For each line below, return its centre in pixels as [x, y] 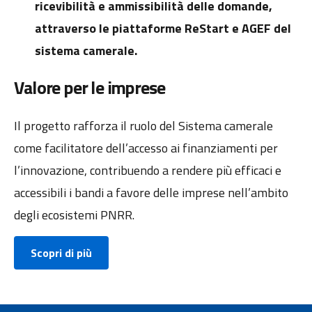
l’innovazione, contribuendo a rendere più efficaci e [148, 171]
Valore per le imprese [89, 87]
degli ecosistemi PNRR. [74, 215]
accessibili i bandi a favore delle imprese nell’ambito [151, 193]
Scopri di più [61, 253]
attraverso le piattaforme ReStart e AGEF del [163, 29]
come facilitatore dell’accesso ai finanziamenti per [146, 148]
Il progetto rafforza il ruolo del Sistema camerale [143, 126]
